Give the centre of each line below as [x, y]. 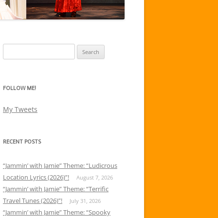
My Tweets [20, 109]
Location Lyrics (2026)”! [36, 177]
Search [12, 49]
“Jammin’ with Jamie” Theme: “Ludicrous [60, 165]
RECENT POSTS [22, 142]
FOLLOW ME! [19, 88]
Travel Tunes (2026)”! [33, 200]
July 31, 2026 [85, 201]
